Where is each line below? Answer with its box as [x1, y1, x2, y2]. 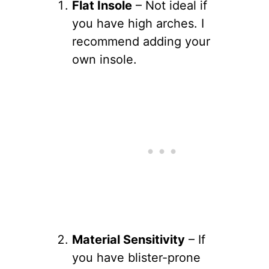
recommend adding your [72, 34, 210, 49]
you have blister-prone [72, 250, 201, 265]
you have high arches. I [72, 16, 204, 31]
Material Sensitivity [72, 232, 185, 247]
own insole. [72, 52, 137, 67]
